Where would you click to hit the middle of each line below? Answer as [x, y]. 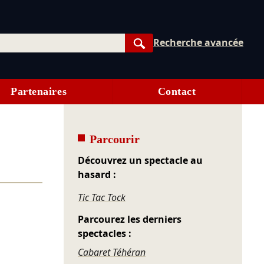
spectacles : [105, 234]
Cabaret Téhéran [112, 253]
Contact [177, 92]
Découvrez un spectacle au [141, 161]
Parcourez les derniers [130, 220]
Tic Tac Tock [102, 198]
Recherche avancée [199, 42]
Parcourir [115, 139]
